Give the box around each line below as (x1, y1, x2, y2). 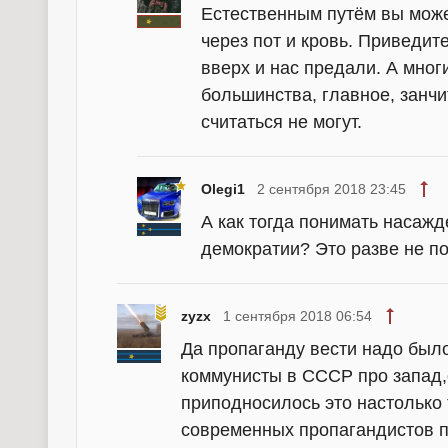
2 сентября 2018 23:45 (257, 181, 406, 197)
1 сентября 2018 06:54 (223, 308, 372, 324)
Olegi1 (201, 181, 245, 197)
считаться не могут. (201, 112, 362, 132)
